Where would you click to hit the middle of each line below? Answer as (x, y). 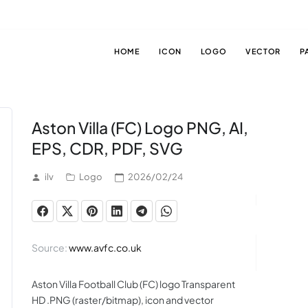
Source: (50, 247)
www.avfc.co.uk (105, 247)
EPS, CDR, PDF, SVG (107, 148)
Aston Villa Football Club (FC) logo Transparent (133, 284)
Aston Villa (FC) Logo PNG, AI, (140, 128)
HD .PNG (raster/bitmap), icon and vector (122, 300)
